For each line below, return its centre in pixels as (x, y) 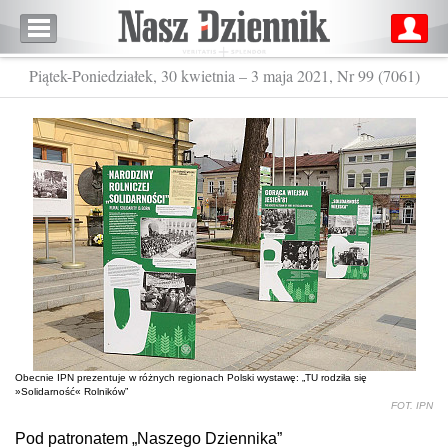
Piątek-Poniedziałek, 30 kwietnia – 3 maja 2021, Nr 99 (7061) (224, 75)
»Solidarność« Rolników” (71, 391)
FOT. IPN (412, 405)
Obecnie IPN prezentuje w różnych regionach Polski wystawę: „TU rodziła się (191, 377)
